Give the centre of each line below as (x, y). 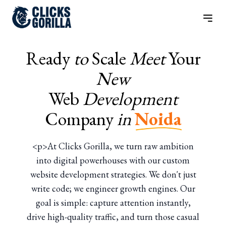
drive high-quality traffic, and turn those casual (113, 217)
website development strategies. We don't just (113, 174)
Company (79, 119)
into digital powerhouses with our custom (113, 160)
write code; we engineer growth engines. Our (113, 188)
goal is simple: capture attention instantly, (113, 203)
